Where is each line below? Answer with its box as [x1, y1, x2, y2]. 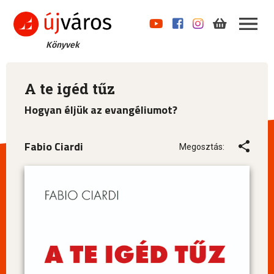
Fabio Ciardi [24, 138, 83, 155]
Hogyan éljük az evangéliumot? [24, 102, 177, 119]
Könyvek [46, 40, 79, 51]
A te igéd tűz [24, 79, 115, 99]
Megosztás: [179, 142, 224, 152]
